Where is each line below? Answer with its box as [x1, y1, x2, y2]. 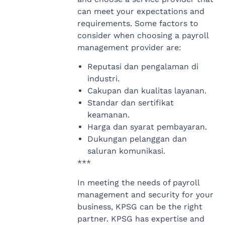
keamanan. [87, 110, 130, 120]
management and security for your [77, 189, 213, 199]
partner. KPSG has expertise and [77, 213, 204, 223]
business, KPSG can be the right [77, 201, 202, 211]
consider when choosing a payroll [77, 30, 208, 40]
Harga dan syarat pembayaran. [87, 122, 207, 132]
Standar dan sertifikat [87, 98, 174, 108]
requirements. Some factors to [77, 18, 198, 28]
